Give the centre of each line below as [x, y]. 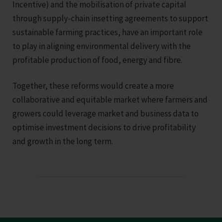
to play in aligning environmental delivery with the [102, 46]
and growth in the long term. [63, 141]
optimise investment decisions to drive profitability [104, 127]
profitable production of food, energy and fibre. [97, 60]
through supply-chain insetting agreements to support [110, 18]
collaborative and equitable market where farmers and [110, 99]
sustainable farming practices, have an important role [108, 32]
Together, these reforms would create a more [93, 85]
